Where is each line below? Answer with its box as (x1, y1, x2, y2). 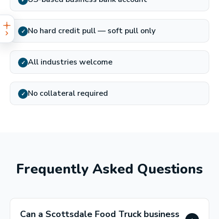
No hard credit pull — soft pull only (28, 25, 155, 36)
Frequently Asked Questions (16, 160, 203, 178)
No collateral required (28, 88, 108, 99)
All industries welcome (28, 57, 112, 67)
